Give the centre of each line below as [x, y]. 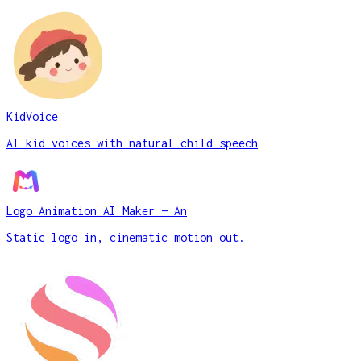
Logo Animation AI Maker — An [97, 210]
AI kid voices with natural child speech [132, 143]
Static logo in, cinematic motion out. [126, 237]
